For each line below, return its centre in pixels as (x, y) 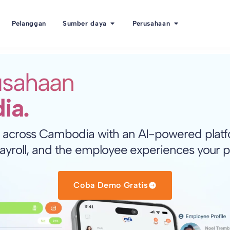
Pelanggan (29, 24)
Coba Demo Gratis (111, 185)
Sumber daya (84, 24)
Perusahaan (151, 24)
